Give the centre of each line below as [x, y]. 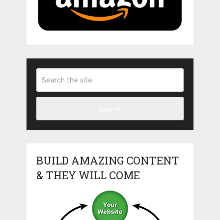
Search [110, 109]
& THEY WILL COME [88, 175]
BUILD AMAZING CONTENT [108, 161]
